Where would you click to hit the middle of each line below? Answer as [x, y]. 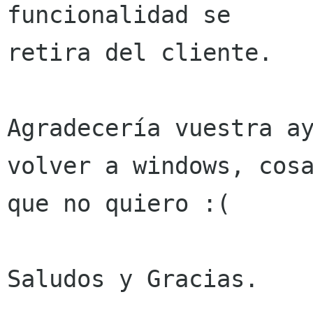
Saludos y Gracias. [133, 279]
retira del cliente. [140, 53]
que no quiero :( [119, 204]
